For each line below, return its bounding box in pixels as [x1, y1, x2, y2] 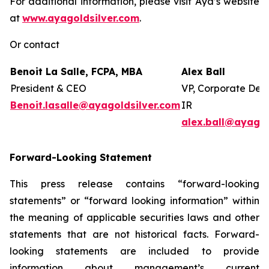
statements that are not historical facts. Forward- [10, 228, 259, 240]
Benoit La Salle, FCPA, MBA [10, 65, 142, 77]
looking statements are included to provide [10, 245, 259, 257]
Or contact [10, 38, 59, 50]
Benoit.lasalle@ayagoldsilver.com [10, 99, 180, 111]
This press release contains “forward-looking [10, 178, 259, 190]
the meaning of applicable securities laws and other [10, 211, 259, 223]
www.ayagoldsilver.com [22, 12, 139, 24]
